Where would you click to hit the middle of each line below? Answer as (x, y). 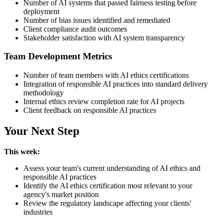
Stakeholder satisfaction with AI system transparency (104, 37)
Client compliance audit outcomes (75, 29)
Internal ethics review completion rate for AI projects (104, 101)
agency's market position (61, 194)
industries (38, 212)
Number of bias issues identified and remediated (97, 20)
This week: (22, 151)
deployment (41, 11)
